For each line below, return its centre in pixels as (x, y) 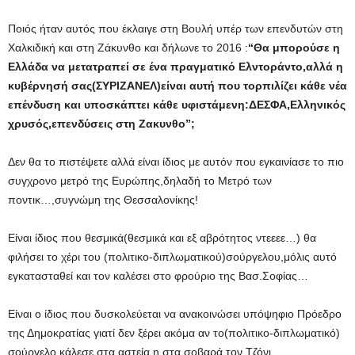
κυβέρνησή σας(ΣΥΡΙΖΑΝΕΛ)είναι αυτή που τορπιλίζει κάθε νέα (177, 85)
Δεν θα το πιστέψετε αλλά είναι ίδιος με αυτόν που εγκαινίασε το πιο (176, 161)
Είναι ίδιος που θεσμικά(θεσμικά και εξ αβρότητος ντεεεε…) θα (162, 237)
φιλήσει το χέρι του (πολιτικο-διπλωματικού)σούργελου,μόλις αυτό (172, 256)
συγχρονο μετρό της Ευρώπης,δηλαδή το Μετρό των (140, 180)
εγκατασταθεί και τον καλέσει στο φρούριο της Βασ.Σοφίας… (158, 275)
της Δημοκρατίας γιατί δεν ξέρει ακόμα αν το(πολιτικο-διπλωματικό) (174, 332)
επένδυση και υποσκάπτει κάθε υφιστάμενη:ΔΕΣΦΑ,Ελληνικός (177, 104)
